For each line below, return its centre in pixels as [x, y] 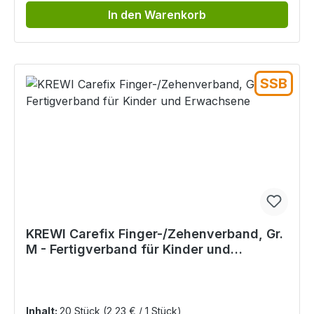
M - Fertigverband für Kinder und [128, 250]
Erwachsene [64, 265]
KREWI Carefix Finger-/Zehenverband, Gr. [155, 234]
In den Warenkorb [157, 15]
